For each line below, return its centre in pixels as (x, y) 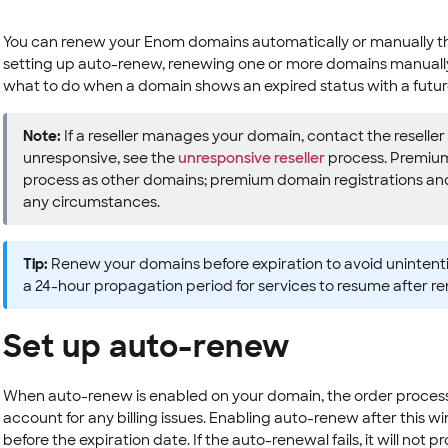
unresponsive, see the (100, 158)
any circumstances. (91, 202)
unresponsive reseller (251, 158)
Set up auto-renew (146, 346)
